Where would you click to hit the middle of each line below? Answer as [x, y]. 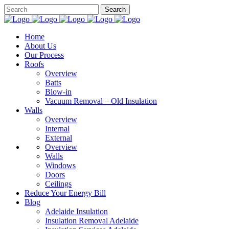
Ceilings [58, 184]
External [59, 138]
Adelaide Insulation [76, 211]
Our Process [44, 55]
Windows [60, 165]
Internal [57, 129]
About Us [40, 46]
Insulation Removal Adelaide [92, 221]
